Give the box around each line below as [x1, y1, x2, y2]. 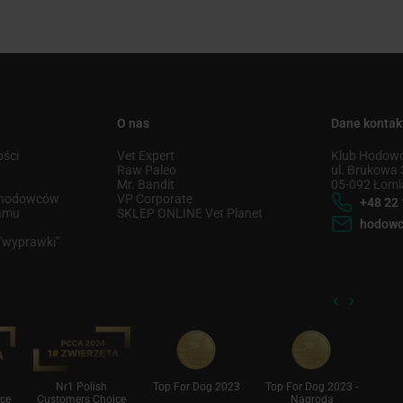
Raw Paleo [116, 162, 176, 177]
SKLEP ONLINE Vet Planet [116, 205, 263, 220]
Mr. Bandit [116, 176, 175, 192]
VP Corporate [116, 191, 193, 206]
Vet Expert [116, 148, 175, 163]
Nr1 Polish [56, 380, 108, 393]
